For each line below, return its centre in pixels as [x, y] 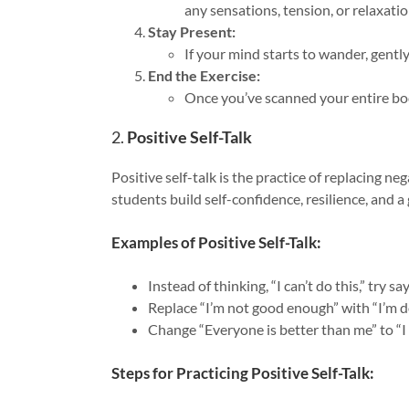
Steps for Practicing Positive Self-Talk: [243, 373]
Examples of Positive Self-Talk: [216, 242]
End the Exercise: [204, 76]
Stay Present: [192, 32]
